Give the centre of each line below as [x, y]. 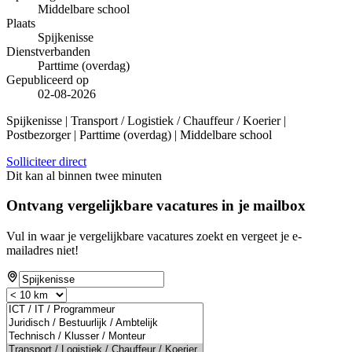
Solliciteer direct [46, 161]
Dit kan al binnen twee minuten [84, 175]
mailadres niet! [42, 251]
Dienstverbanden [48, 51]
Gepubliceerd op [48, 79]
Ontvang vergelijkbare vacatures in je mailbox [156, 206]
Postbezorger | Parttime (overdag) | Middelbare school [139, 134]
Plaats [21, 23]
